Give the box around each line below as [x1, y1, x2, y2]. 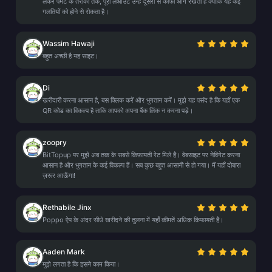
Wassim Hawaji [42, 39, 95, 48]
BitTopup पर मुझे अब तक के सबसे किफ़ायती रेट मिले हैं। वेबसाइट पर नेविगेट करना [42, 151, 240, 159]
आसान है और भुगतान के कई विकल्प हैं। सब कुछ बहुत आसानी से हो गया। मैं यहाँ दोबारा [42, 161, 240, 169]
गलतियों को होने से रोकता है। [42, 7, 109, 16]
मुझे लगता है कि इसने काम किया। [42, 260, 120, 268]
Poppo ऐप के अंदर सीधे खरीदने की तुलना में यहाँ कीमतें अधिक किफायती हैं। [42, 216, 223, 224]
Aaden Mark [42, 247, 85, 256]
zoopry [42, 138, 67, 147]
